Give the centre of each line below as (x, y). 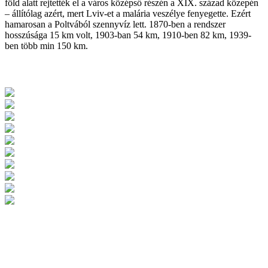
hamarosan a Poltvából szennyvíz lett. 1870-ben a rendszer (115, 25)
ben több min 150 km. (46, 46)
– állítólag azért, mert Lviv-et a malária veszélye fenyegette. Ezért (128, 14)
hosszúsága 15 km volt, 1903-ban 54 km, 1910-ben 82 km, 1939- (128, 35)
